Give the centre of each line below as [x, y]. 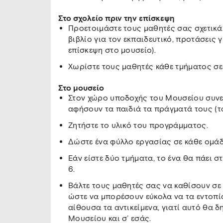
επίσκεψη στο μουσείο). [112, 50]
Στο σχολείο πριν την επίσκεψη [116, 18]
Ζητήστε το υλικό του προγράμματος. [138, 125]
